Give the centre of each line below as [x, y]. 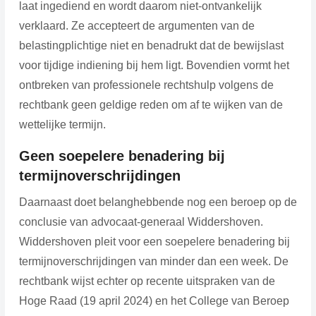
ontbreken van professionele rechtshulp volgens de [146, 85]
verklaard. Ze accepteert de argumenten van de [136, 25]
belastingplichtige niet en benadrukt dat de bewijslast [151, 45]
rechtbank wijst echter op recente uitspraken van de [147, 281]
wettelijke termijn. [62, 124]
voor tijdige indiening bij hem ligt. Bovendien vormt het [154, 65]
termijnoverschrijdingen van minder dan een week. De [153, 261]
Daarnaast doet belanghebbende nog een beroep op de [158, 202]
